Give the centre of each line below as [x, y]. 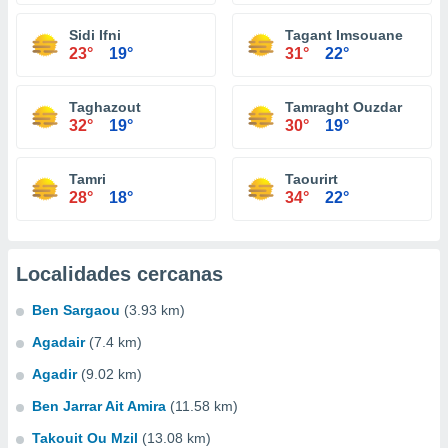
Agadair [58, 342]
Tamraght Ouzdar [343, 107]
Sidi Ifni [95, 35]
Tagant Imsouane [344, 35]
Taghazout [105, 107]
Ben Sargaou [76, 310]
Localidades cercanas [119, 274]
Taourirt [311, 179]
